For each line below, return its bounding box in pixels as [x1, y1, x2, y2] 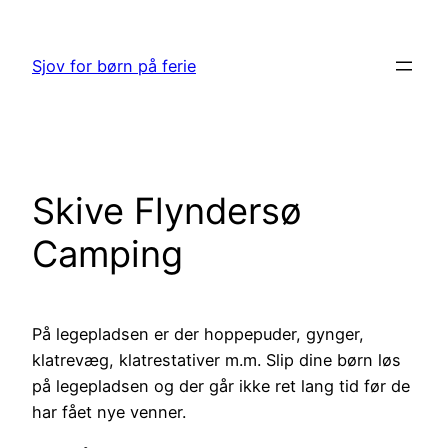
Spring [7, 10, 57, 30]
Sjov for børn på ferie [32, 56, 196, 77]
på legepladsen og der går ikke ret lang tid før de [32, 376, 410, 397]
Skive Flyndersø [32, 189, 302, 234]
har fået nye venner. [32, 402, 186, 423]
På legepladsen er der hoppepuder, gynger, [32, 324, 364, 345]
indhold [7, 62, 65, 82]
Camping [32, 232, 183, 277]
